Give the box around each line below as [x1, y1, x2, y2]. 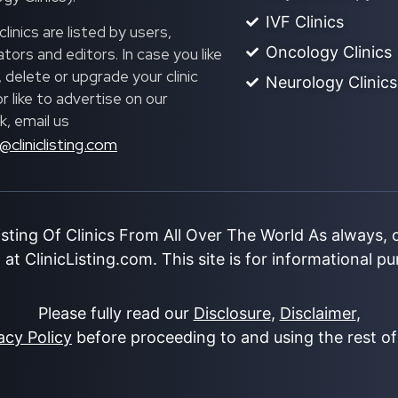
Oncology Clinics [266, 43, 393, 62]
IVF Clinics [266, 12, 345, 32]
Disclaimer [279, 304, 356, 323]
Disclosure [193, 304, 271, 323]
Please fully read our [37, 304, 194, 323]
